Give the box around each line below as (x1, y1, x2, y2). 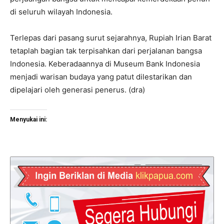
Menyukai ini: (10, 115, 47, 123)
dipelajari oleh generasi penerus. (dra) (10, 84, 145, 94)
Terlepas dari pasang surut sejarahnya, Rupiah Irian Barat (10, 32, 211, 42)
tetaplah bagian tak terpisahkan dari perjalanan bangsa (10, 45, 202, 55)
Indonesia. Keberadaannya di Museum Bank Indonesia (10, 58, 200, 68)
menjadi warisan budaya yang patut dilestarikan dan (10, 71, 192, 81)
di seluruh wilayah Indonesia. (10, 6, 112, 16)
